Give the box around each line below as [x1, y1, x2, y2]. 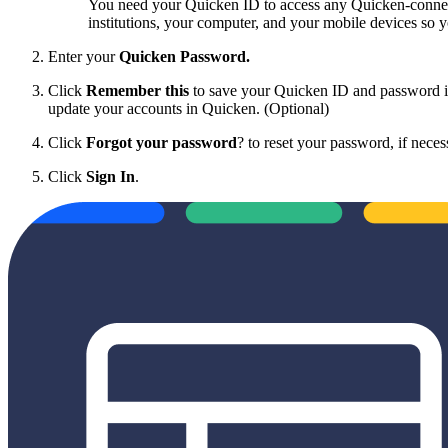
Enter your [48, 47, 119, 65]
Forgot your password [86, 133, 237, 151]
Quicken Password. [119, 47, 250, 65]
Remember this [86, 81, 193, 99]
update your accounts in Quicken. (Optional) [48, 99, 329, 117]
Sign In [86, 167, 135, 185]
